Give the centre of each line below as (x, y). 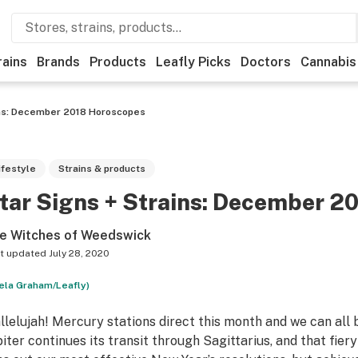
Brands (58, 62)
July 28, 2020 (79, 253)
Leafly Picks (193, 62)
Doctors (266, 62)
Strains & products (101, 169)
